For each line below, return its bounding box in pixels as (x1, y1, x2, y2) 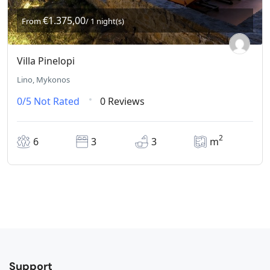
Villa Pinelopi (17, 54, 75, 68)
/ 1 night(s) (86, 16, 124, 27)
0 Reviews (100, 95, 145, 108)
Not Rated (34, 95, 80, 108)
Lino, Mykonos (17, 74, 70, 86)
